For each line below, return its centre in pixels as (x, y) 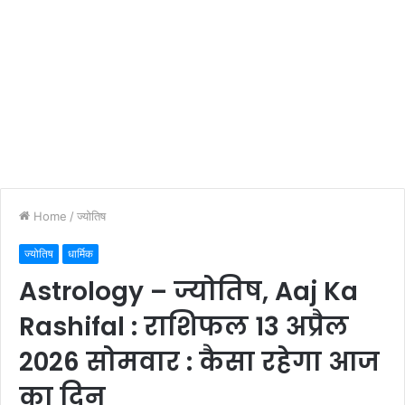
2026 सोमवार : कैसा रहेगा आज (199, 362)
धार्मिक (80, 253)
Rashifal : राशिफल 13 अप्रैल (184, 326)
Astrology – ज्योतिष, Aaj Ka (188, 291)
